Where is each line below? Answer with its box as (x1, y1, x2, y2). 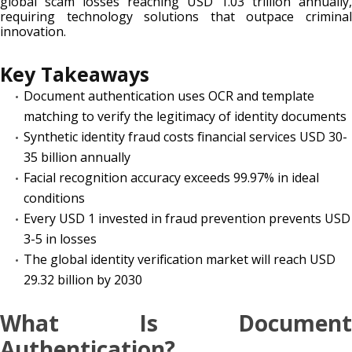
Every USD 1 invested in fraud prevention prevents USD (24, 209, 350, 227)
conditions (24, 189, 85, 207)
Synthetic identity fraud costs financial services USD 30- (24, 127, 347, 145)
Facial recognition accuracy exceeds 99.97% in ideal (24, 168, 319, 186)
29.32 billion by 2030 (24, 270, 142, 288)
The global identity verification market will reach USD (24, 250, 335, 268)
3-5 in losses (24, 229, 97, 247)
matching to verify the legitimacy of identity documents (24, 107, 346, 125)
